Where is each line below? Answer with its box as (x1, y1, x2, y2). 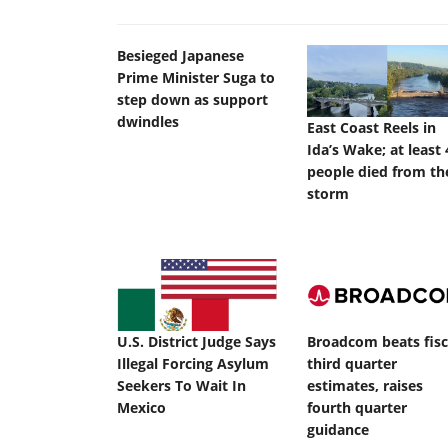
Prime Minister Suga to (117, 68, 275, 87)
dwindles (117, 112, 179, 131)
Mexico (117, 398, 166, 418)
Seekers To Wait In (117, 376, 246, 396)
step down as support (117, 90, 268, 109)
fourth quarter (307, 398, 407, 418)
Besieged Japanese (117, 46, 244, 65)
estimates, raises (307, 376, 423, 396)
